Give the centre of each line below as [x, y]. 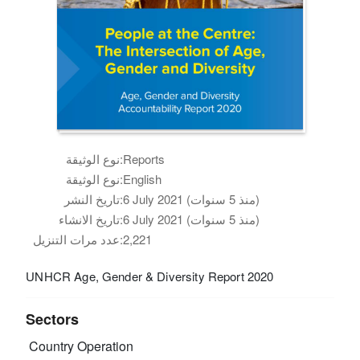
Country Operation [80, 346]
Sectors [53, 319]
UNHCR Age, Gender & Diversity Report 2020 [150, 276]
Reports [144, 158]
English [143, 178]
